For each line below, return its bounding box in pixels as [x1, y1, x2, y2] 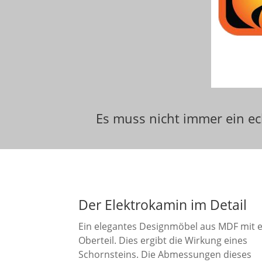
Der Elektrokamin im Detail [78, 195, 247, 214]
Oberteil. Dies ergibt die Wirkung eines [78, 233, 248, 247]
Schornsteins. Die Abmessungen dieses [78, 247, 252, 261]
